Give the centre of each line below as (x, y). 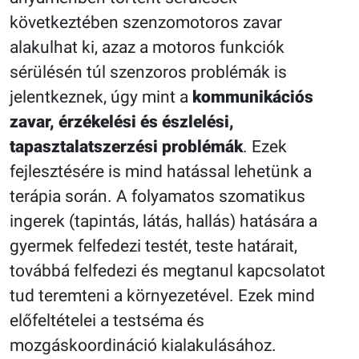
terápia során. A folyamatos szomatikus (157, 196)
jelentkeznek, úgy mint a (101, 97)
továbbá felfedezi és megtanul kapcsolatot (167, 270)
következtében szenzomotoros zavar (146, 22)
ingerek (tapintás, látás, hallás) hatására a (163, 221)
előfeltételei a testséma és (107, 320)
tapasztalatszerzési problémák (126, 146)
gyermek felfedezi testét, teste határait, (153, 246)
